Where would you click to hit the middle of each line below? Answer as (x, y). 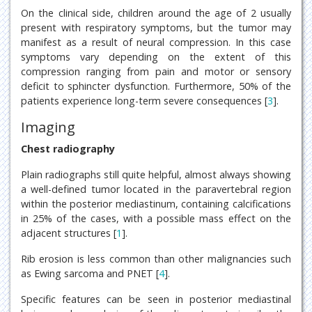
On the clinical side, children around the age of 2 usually (156, 13)
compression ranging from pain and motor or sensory (156, 71)
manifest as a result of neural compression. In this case (156, 42)
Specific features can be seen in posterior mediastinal (156, 299)
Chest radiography (68, 148)
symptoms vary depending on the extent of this (156, 56)
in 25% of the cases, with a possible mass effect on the (156, 218)
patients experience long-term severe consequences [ (144, 100)
